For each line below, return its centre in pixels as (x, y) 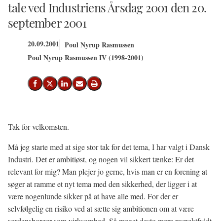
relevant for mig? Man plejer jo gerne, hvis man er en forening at (108, 171)
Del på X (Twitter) (74, 86)
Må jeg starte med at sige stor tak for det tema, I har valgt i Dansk (109, 147)
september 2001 (47, 23)
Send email (95, 86)
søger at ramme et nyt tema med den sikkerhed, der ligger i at (102, 184)
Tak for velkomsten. (38, 127)
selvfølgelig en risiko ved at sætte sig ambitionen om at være (101, 208)
